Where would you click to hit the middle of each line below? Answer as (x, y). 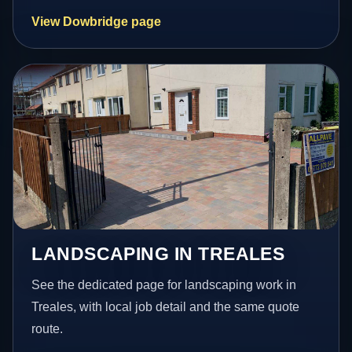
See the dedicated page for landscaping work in (164, 285)
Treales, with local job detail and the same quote (166, 307)
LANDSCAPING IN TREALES (158, 254)
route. (48, 329)
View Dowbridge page (97, 22)
